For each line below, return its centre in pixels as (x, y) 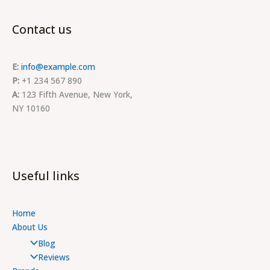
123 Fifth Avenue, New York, (76, 95)
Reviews (54, 257)
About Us (30, 227)
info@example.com (58, 67)
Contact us (42, 29)
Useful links (46, 176)
